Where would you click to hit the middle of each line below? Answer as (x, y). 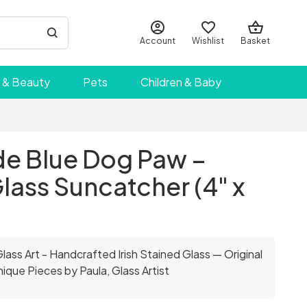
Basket (255, 41)
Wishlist (208, 41)
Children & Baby (181, 82)
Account (158, 41)
